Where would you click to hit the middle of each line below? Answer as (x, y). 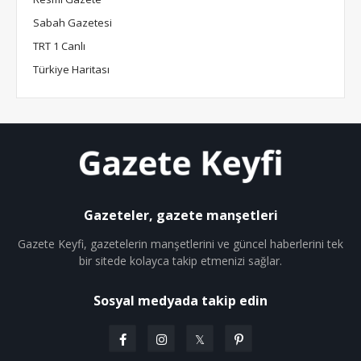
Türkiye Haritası (71, 69)
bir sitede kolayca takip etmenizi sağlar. (180, 260)
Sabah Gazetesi (73, 22)
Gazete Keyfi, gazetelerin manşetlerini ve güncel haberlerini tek (180, 243)
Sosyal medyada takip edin (180, 300)
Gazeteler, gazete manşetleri (180, 215)
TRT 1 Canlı (59, 46)
